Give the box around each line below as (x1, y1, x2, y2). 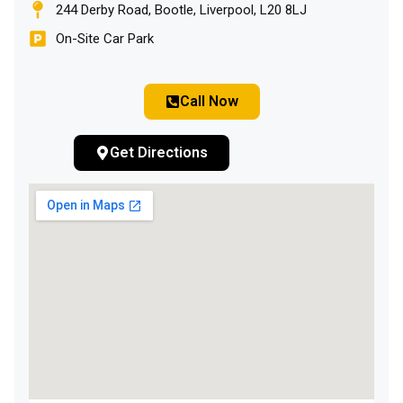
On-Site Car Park (56, 30, 154, 47)
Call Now (179, 92, 238, 110)
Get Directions (110, 143, 208, 161)
